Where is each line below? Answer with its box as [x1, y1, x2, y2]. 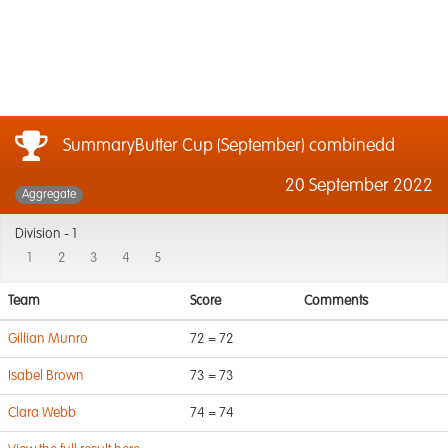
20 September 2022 [285, 177, 433, 195]
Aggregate [22, 189, 76, 201]
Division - [15, 227, 72, 241]
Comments [304, 294, 368, 308]
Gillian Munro [8, 332, 88, 346]
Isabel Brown [8, 369, 84, 383]
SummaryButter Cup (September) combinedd [63, 137, 395, 155]
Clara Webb [8, 406, 76, 420]
